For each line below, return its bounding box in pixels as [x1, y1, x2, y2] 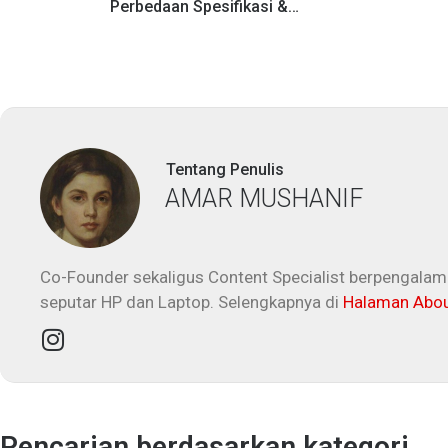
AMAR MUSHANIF [165, 184, 363, 214]
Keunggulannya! [110, 16, 228, 36]
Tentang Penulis [166, 160, 284, 180]
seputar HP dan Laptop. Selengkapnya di [40, 291, 343, 312]
